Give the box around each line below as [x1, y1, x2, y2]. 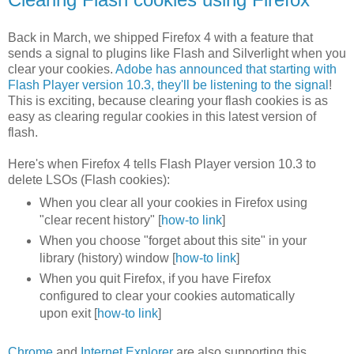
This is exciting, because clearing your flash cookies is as [8, 94, 328, 108]
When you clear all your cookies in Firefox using [39, 195, 307, 209]
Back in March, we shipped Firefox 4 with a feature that [8, 31, 313, 45]
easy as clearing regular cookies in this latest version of [8, 110, 316, 124]
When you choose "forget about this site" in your [39, 233, 307, 247]
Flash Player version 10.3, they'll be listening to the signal [8, 78, 329, 92]
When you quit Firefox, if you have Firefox [39, 271, 271, 285]
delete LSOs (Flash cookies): [8, 173, 170, 187]
